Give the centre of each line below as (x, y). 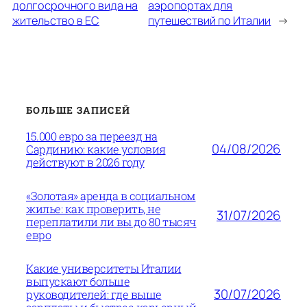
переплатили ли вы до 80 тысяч (111, 221)
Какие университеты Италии (104, 268)
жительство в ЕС (56, 21)
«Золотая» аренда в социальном (111, 195)
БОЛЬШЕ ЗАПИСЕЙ (78, 110)
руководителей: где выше (94, 294)
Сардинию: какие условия (96, 149)
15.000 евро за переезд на (92, 136)
